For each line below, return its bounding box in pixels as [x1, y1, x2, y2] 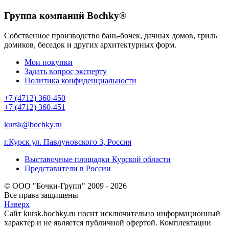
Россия [107, 137, 131, 146]
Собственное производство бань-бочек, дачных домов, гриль [4, 31, 217, 40]
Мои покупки [25, 57, 73, 66]
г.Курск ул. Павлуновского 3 [4, 137, 103, 146]
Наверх [4, 199, 30, 209]
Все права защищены [4, 190, 78, 199]
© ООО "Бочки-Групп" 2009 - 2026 [4, 181, 127, 190]
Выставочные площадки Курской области [25, 154, 171, 164]
